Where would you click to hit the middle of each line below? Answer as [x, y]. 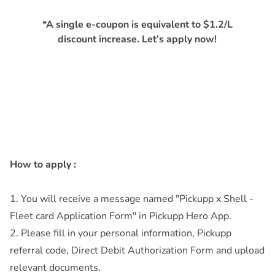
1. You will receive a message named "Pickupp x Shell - [132, 199]
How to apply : [43, 165]
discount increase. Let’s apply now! [137, 39]
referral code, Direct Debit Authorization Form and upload [137, 251]
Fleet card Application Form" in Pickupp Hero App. [121, 216]
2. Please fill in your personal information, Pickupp [121, 234]
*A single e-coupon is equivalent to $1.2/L [137, 24]
